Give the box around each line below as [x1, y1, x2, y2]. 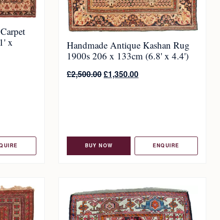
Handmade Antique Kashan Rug [67, 39, 190, 52]
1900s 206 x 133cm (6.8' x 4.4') [67, 50, 189, 62]
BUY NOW [84, 142, 112, 149]
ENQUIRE [153, 142, 180, 149]
